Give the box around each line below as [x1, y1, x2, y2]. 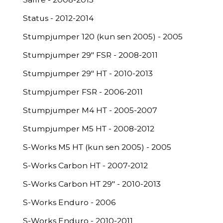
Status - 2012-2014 [23, 13, 94, 23]
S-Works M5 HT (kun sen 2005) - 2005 [23, 142, 171, 152]
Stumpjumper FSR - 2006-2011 [23, 87, 143, 97]
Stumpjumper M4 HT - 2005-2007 [23, 106, 157, 115]
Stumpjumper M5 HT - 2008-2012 [23, 124, 154, 133]
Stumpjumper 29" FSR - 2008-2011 [23, 50, 158, 60]
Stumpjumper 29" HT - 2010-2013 [23, 69, 153, 78]
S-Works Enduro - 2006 [23, 198, 115, 207]
